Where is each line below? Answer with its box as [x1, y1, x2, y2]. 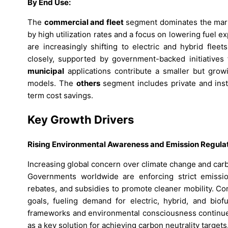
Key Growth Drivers [27, 113, 134, 127]
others [76, 78, 100, 89]
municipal [27, 66, 64, 76]
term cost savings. [27, 91, 93, 101]
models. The [27, 78, 76, 89]
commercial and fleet [44, 17, 124, 27]
